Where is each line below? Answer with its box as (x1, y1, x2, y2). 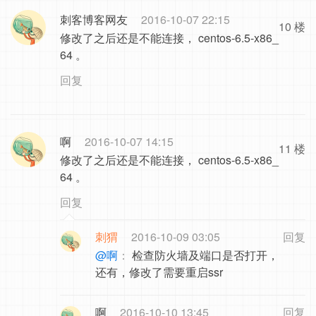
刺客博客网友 (60, 11, 128, 28)
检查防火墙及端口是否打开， (129, 246, 279, 263)
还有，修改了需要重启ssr (95, 263, 223, 280)
